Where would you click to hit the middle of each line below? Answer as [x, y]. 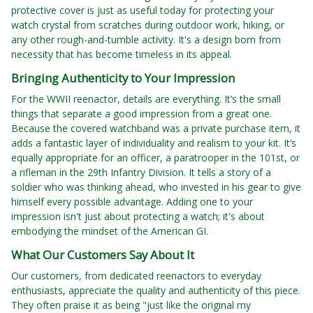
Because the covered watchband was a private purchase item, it [156, 129]
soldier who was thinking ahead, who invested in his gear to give [156, 187]
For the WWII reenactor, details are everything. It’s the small [146, 99]
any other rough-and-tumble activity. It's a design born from [146, 40]
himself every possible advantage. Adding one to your [132, 202]
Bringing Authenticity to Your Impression [123, 78]
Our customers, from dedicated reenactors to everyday [136, 276]
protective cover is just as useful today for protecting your [143, 10]
